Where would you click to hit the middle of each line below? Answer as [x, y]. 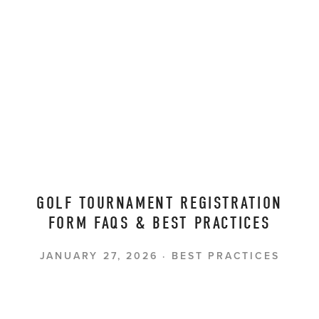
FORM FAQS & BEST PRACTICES [159, 223]
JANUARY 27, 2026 [99, 256]
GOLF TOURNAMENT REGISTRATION [159, 203]
